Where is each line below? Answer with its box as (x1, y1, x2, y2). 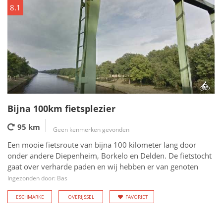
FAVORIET (125, 193, 148, 200)
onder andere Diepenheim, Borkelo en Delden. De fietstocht (7, 151, 212, 161)
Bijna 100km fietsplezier (7, 103, 115, 114)
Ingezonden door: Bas (7, 174, 67, 182)
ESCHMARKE (15, 193, 44, 200)
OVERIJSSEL (67, 193, 94, 200)
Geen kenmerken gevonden (53, 125, 129, 134)
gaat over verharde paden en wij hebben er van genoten (7, 162, 198, 171)
